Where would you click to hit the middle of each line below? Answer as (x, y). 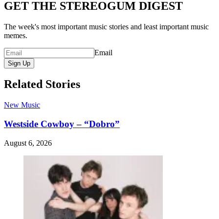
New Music (22, 105)
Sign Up (19, 63)
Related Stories (42, 84)
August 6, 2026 (28, 143)
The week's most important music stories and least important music (106, 26)
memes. (16, 35)
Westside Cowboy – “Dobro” (62, 124)
